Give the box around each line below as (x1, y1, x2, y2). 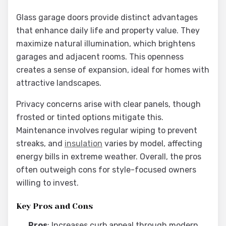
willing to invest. (16, 178, 79, 188)
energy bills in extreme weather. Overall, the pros (16, 152, 201, 161)
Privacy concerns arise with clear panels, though (16, 99, 201, 109)
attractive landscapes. (16, 78, 101, 88)
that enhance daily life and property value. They (16, 26, 200, 35)
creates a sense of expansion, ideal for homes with (16, 65, 209, 75)
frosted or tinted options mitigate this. (16, 112, 163, 122)
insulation (65, 139, 102, 148)
